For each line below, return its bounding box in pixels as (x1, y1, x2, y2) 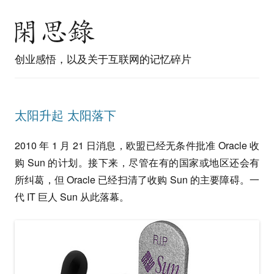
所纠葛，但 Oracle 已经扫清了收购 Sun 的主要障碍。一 (15, 172, 259, 187)
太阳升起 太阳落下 (15, 106, 116, 124)
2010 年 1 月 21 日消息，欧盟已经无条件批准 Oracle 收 (15, 138, 259, 152)
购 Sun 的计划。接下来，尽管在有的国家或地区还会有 (15, 155, 259, 169)
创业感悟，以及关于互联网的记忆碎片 (15, 51, 191, 66)
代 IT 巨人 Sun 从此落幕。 (15, 190, 129, 204)
